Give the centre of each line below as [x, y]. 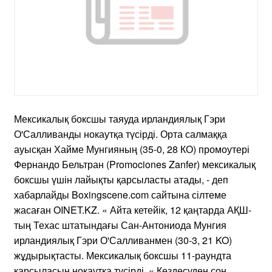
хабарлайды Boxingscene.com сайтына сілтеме [120, 194]
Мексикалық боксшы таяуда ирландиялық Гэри [120, 118]
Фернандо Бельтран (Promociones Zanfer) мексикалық [135, 164]
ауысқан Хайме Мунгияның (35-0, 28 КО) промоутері [132, 149]
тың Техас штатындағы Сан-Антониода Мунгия [120, 225]
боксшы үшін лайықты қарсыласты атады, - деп [121, 179]
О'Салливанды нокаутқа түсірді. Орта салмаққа [121, 134]
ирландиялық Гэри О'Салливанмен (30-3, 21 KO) [123, 240]
